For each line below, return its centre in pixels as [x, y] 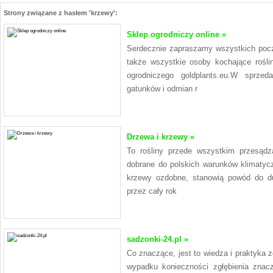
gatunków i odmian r [162, 89]
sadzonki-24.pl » [158, 239]
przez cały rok [152, 191]
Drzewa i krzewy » [161, 137]
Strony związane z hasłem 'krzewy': [61, 13]
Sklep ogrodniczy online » [176, 35]
